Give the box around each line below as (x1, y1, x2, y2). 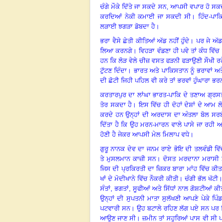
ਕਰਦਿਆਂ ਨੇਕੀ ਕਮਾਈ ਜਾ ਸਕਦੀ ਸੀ (100, 12, 191, 20)
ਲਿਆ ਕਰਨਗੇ (100, 47, 133, 55)
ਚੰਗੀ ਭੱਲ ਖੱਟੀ (185, 174, 219, 182)
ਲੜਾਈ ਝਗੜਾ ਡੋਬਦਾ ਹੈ (100, 22, 155, 30)
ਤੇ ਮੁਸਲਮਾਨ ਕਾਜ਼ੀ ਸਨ (100, 155, 157, 163)
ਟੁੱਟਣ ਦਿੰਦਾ (100, 66, 127, 74)
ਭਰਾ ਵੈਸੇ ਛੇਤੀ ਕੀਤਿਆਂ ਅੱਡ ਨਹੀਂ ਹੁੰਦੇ (100, 37, 190, 45)
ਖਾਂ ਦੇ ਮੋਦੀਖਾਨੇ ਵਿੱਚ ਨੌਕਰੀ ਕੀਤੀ (100, 174, 179, 182)
